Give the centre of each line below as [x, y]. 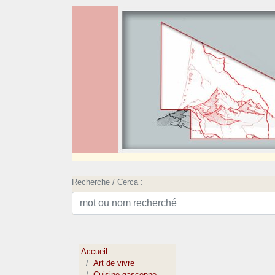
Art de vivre [114, 263]
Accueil [95, 252]
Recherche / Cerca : [107, 182]
